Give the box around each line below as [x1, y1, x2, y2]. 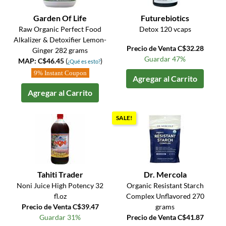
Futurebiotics [141, 13, 190, 23]
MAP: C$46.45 [18, 56, 66, 66]
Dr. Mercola [143, 169, 187, 180]
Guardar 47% [144, 54, 186, 64]
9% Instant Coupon [33, 69, 87, 77]
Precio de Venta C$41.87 [126, 213, 204, 222]
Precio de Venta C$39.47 [21, 202, 99, 211]
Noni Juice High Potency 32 [17, 181, 104, 190]
